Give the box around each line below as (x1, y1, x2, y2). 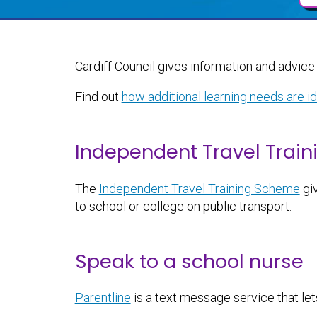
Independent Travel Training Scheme (98, 180, 300, 196)
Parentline (74, 290, 131, 306)
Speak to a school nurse (74, 248, 304, 275)
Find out (74, 89, 122, 105)
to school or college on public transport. (74, 198, 292, 214)
